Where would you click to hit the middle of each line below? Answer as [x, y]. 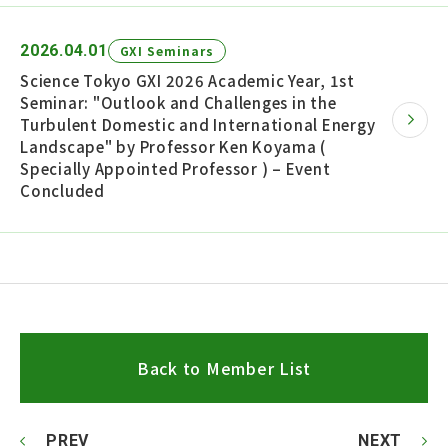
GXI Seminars [167, 51]
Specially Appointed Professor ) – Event [175, 169]
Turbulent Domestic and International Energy [198, 125]
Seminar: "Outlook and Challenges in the [178, 103]
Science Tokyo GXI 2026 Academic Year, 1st [187, 81]
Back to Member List [224, 368]
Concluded [62, 191]
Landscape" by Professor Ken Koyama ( [173, 147]
